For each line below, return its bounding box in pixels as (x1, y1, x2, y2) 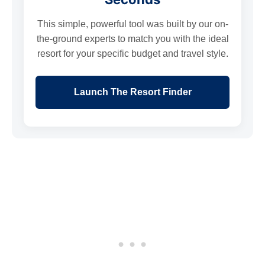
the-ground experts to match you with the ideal (36, 33, 229, 44)
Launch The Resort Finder (73, 86, 192, 97)
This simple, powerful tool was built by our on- (37, 18, 228, 29)
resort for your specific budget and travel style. (37, 48, 228, 59)
